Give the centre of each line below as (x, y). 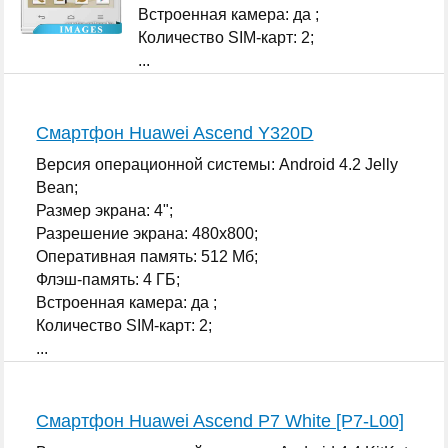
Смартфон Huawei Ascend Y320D (175, 132)
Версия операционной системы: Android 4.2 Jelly (217, 164)
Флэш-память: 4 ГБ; (108, 279)
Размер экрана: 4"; (105, 210)
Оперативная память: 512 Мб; (147, 256)
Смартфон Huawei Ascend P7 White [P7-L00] (220, 420)
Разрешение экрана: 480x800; (147, 233)
